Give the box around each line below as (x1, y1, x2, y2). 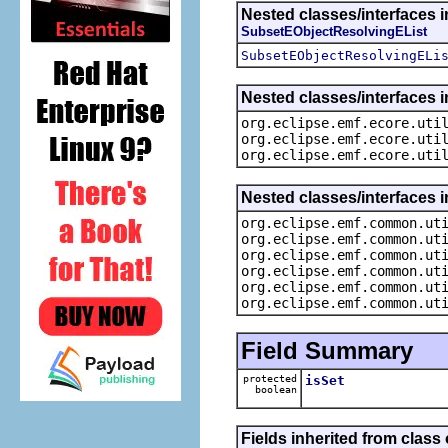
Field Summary (241, 336, 413, 364)
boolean (249, 383, 297, 395)
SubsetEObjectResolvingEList (241, 23, 427, 39)
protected (243, 372, 297, 384)
